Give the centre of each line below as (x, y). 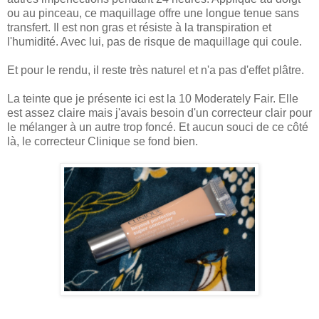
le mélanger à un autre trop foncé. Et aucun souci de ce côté (158, 127)
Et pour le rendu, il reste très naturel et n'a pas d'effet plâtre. (156, 70)
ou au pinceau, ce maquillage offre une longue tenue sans (153, 14)
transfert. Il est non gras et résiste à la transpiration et (139, 28)
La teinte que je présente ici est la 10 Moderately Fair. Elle (153, 99)
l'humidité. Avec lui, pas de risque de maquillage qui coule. (155, 42)
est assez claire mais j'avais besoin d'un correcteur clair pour (159, 113)
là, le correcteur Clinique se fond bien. (103, 142)
